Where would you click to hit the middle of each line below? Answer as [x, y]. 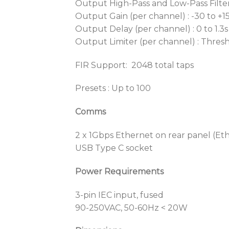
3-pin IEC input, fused [119, 195]
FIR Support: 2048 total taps [134, 65]
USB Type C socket [114, 148]
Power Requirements [119, 171]
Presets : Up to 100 [113, 88]
